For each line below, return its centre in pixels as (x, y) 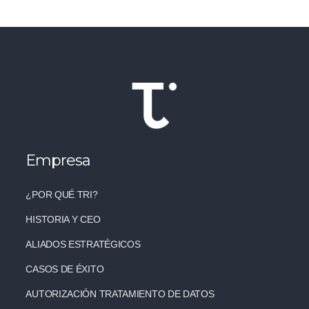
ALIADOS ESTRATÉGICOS (83, 244)
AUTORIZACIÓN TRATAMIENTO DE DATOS (120, 293)
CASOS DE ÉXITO (65, 269)
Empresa (58, 160)
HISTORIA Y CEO (63, 219)
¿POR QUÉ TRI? (62, 194)
